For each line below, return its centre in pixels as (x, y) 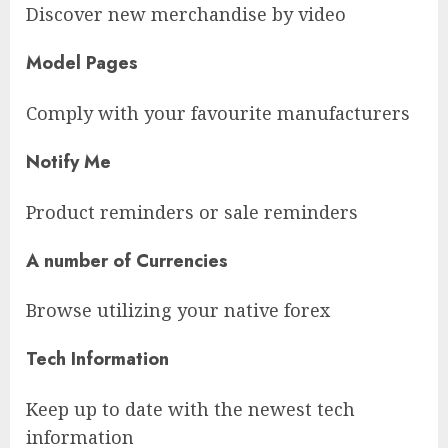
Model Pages (82, 62)
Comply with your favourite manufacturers (218, 112)
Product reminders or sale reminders (192, 211)
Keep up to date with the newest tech (190, 409)
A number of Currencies (127, 260)
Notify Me (68, 161)
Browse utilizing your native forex (178, 310)
